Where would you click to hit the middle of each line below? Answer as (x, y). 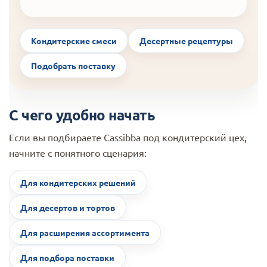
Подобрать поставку (73, 65)
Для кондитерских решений (78, 182)
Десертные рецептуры (186, 40)
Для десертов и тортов (68, 207)
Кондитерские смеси (74, 40)
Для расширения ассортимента (85, 232)
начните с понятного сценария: (78, 152)
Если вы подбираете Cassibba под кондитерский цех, (128, 137)
